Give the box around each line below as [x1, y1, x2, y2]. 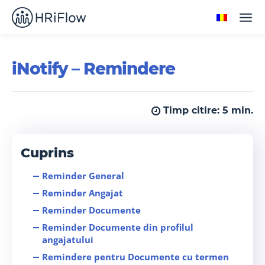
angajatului [42, 234, 96, 246]
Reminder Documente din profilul [42, 221, 193, 234]
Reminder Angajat [42, 187, 123, 199]
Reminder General [42, 170, 124, 182]
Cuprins [21, 145, 74, 161]
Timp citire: [163, 105, 222, 117]
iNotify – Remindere [12, 59, 175, 79]
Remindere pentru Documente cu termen [42, 251, 229, 263]
